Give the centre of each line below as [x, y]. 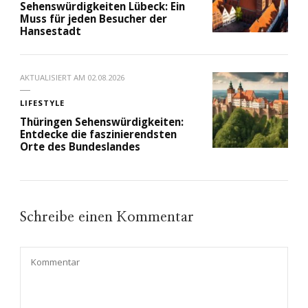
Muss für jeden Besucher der [93, 18]
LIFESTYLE [42, 102]
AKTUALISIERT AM [54, 77]
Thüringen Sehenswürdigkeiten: [102, 121]
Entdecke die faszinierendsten [98, 134]
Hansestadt [51, 31]
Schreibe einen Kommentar [109, 217]
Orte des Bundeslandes [80, 146]
